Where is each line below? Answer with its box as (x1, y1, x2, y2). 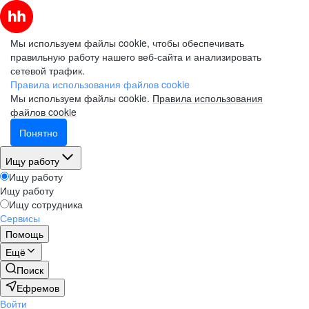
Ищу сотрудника (9, 197, 83, 211)
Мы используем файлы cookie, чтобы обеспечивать (10, 36, 244, 50)
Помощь (6, 227, 43, 241)
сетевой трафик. (10, 63, 85, 77)
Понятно (19, 126, 58, 139)
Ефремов (17, 281, 59, 295)
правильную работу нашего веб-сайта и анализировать (10, 50, 261, 63)
